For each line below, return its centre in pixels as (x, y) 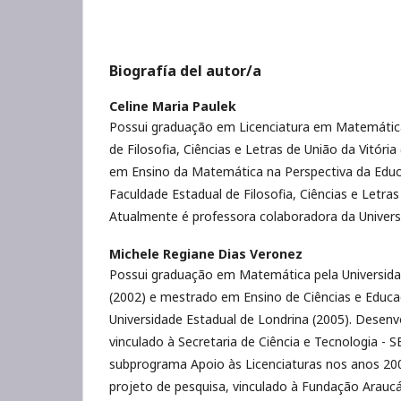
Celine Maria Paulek (173, 106)
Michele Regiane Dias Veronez (206, 254)
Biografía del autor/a (185, 71)
